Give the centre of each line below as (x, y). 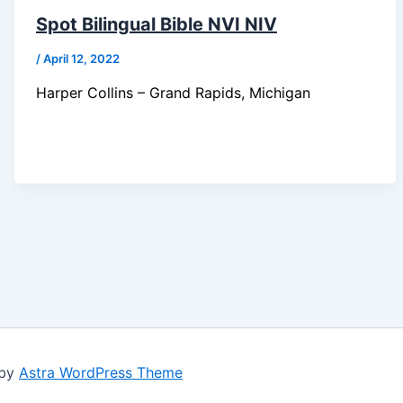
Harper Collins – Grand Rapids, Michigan (173, 93)
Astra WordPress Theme (101, 372)
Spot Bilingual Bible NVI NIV (156, 25)
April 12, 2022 (81, 59)
